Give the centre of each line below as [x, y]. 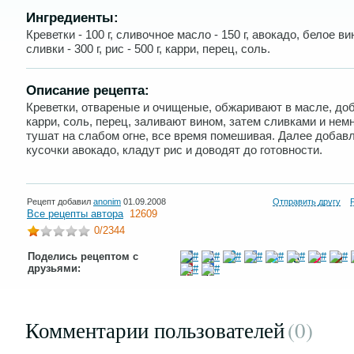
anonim [107, 201]
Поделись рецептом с [83, 256]
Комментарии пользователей [155, 330]
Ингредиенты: [72, 18]
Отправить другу [307, 201]
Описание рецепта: [88, 90]
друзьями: [54, 268]
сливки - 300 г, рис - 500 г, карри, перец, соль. [148, 49]
